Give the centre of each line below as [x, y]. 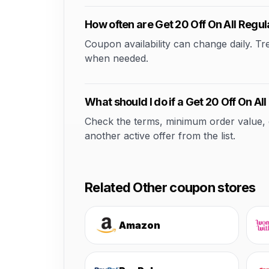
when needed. [116, 58]
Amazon [140, 225]
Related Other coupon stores [170, 187]
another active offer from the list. [160, 136]
